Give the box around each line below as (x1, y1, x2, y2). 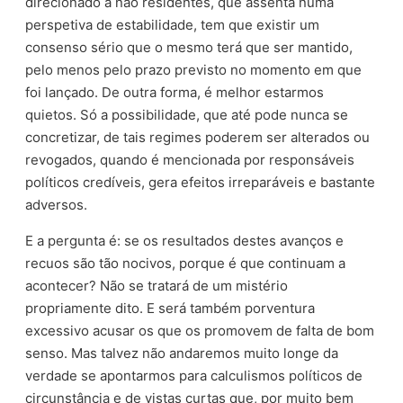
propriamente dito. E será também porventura (25, 299, 316, 317)
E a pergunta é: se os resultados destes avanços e (25, 231, 345, 249)
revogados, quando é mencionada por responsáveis (25, 150, 355, 168)
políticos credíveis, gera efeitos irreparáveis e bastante (25, 173, 376, 191)
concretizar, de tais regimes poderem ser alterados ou (25, 128, 371, 146)
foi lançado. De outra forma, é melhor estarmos (25, 83, 325, 101)
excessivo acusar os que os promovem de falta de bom (25, 321, 375, 339)
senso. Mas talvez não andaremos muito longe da (25, 344, 339, 362)
